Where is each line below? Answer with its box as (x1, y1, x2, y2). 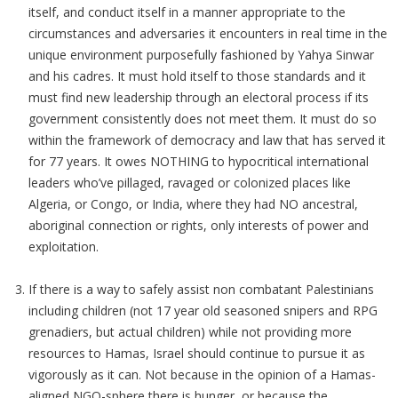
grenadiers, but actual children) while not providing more (28, 323, 352, 340)
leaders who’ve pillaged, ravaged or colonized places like (28, 174, 351, 191)
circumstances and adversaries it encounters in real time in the (28, 25, 387, 42)
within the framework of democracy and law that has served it (28, 131, 386, 148)
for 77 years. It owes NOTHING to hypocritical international (28, 153, 369, 170)
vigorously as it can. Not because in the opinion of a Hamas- (28, 366, 376, 383)
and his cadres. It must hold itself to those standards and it (28, 68, 366, 84)
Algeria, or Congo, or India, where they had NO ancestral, (28, 195, 358, 212)
